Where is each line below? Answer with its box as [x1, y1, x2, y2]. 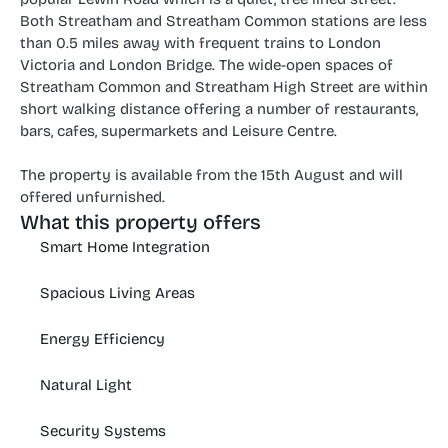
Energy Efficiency [40, 330, 165, 348]
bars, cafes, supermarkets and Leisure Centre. [20, 122, 337, 140]
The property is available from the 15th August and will [20, 166, 403, 184]
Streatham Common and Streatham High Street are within [20, 78, 428, 96]
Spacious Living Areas [40, 284, 195, 302]
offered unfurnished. [20, 188, 165, 206]
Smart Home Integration [40, 238, 210, 256]
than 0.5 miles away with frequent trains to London [20, 34, 381, 52]
